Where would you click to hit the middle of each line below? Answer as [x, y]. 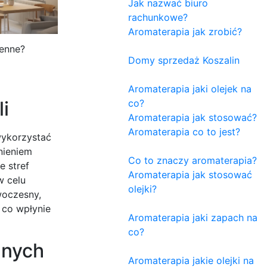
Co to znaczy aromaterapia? [193, 160]
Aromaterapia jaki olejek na [190, 89]
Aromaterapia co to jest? [184, 131]
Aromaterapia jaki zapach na [193, 217]
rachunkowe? [158, 17]
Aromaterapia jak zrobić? [185, 31]
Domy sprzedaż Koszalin [184, 60]
